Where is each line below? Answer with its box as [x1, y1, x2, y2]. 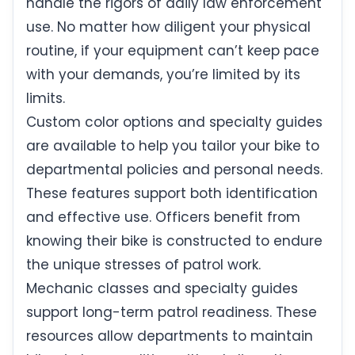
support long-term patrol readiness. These [26, 303, 317, 323]
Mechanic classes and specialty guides [26, 279, 298, 299]
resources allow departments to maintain [26, 326, 313, 346]
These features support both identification [26, 184, 318, 204]
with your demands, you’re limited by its [26, 65, 300, 85]
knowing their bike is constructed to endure [26, 231, 323, 251]
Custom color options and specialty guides [26, 113, 323, 132]
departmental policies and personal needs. [26, 160, 323, 180]
